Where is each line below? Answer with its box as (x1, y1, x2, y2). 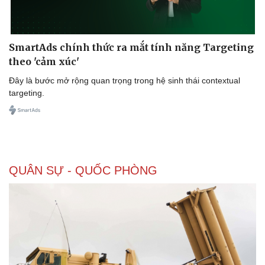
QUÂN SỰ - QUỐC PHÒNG (9, 163, 157, 177)
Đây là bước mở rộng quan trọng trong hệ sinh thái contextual (9, 75, 240, 85)
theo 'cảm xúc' (9, 55, 79, 67)
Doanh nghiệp (9, 248, 66, 258)
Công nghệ (140, 248, 185, 258)
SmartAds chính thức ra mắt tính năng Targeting (9, 41, 254, 53)
